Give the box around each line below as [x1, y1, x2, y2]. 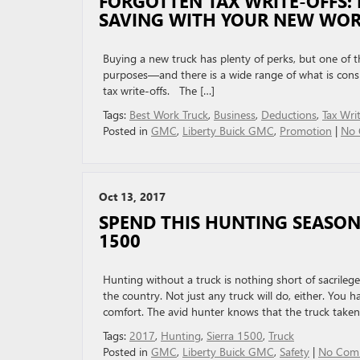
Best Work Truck [129, 107, 208, 122]
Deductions [261, 107, 317, 122]
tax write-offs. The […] [103, 83, 215, 98]
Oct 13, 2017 [99, 189, 166, 204]
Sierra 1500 [207, 328, 263, 343]
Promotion [280, 123, 332, 138]
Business [214, 107, 256, 122]
